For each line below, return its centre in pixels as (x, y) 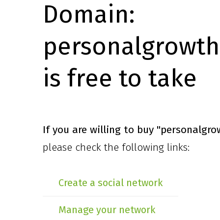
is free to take (120, 78)
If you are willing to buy (100, 130)
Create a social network (110, 183)
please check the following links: (116, 147)
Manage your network (107, 210)
